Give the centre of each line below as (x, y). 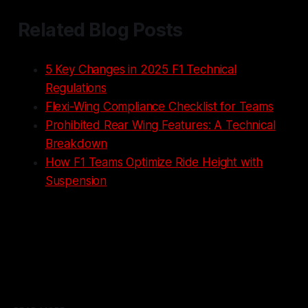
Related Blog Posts (100, 30)
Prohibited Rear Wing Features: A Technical (160, 125)
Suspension (76, 180)
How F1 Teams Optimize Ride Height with (154, 162)
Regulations (76, 88)
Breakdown (76, 143)
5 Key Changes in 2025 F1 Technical (141, 69)
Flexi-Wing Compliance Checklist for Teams (159, 106)
